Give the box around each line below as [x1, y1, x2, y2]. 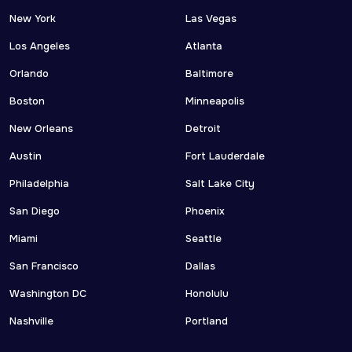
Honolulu [185, 288, 229, 300]
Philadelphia [9, 178, 69, 190]
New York [9, 13, 56, 25]
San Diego [9, 205, 60, 218]
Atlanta [185, 40, 222, 53]
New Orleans [9, 123, 73, 135]
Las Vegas [185, 13, 236, 25]
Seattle [185, 233, 222, 245]
